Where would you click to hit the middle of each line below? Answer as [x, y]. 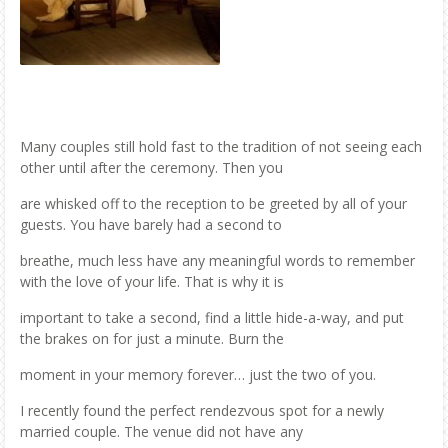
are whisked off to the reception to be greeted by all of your [213, 203]
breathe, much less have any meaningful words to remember [217, 260]
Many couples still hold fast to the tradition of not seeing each [221, 146]
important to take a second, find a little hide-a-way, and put [212, 317]
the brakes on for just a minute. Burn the [152, 338]
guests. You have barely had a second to [151, 224]
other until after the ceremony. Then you [151, 167]
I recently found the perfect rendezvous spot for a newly [202, 410]
